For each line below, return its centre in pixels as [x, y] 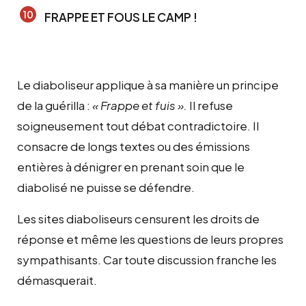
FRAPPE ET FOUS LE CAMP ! [121, 17]
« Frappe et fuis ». [140, 105]
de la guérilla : [55, 105]
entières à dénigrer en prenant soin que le [131, 166]
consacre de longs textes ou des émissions [134, 146]
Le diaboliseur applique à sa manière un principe [148, 84]
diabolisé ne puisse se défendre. [106, 187]
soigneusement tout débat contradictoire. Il [138, 125]
